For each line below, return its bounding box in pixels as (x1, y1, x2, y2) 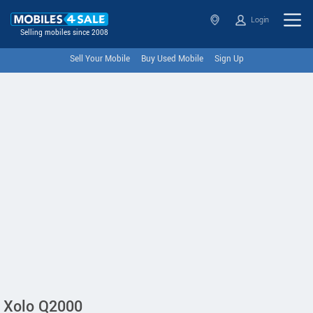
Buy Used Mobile (140, 53, 203, 65)
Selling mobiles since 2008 (20, 28, 108, 38)
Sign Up (214, 53, 244, 65)
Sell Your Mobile (69, 53, 130, 65)
